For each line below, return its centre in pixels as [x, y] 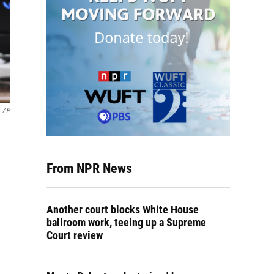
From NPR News [89, 168]
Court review [75, 235]
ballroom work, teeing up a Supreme [126, 222]
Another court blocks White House [123, 209]
